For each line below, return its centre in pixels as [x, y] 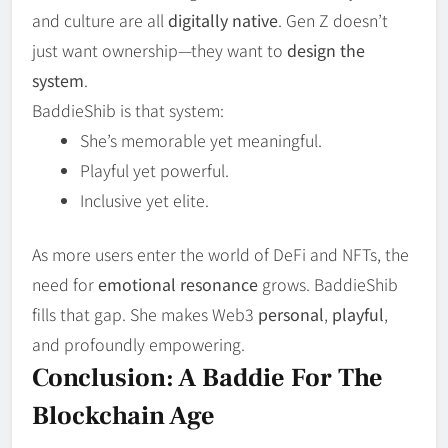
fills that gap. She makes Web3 [145, 313]
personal [291, 313]
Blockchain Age [123, 415]
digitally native [223, 19]
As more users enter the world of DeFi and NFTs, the [220, 253]
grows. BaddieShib [328, 283]
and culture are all [100, 19]
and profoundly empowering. [138, 343]
